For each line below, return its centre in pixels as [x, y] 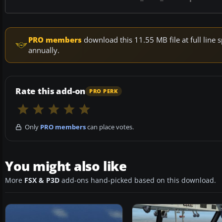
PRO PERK [104, 91]
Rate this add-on [51, 91]
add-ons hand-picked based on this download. [138, 181]
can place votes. [110, 127]
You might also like [66, 166]
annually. [44, 50]
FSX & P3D [42, 181]
